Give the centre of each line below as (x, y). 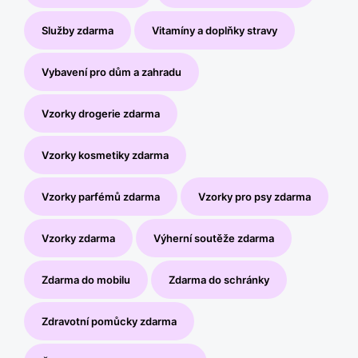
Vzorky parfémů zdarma (101, 197)
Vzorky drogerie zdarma (101, 113)
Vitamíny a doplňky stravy (215, 30)
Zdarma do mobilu (86, 280)
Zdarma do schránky (219, 280)
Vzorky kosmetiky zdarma (105, 155)
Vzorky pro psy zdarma (255, 197)
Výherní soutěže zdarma (214, 238)
